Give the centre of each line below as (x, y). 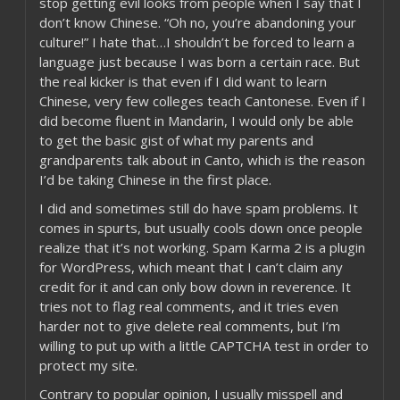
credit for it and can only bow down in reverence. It (195, 287)
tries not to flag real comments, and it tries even (188, 306)
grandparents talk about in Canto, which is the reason (202, 160)
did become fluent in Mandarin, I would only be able (196, 121)
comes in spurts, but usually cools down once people (200, 228)
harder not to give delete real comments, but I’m (189, 326)
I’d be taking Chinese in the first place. (155, 179)
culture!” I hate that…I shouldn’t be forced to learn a (196, 42)
